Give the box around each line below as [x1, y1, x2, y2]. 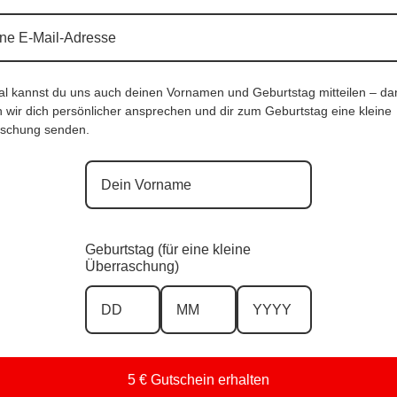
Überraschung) [85, 259, 179, 274]
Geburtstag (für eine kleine [85, 242, 251, 257]
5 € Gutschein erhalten [128, 372, 269, 387]
